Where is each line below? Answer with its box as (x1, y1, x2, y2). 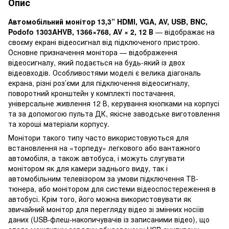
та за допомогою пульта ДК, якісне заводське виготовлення (8, 108, 220, 119)
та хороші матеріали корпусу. (8, 118, 109, 129)
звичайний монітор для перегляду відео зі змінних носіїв (8, 203, 204, 214)
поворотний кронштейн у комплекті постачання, (8, 87, 175, 98)
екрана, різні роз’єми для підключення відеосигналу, (8, 77, 190, 88)
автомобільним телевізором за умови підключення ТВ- (8, 173, 198, 184)
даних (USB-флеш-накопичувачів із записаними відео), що (8, 214, 210, 224)
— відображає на (153, 26, 215, 37)
